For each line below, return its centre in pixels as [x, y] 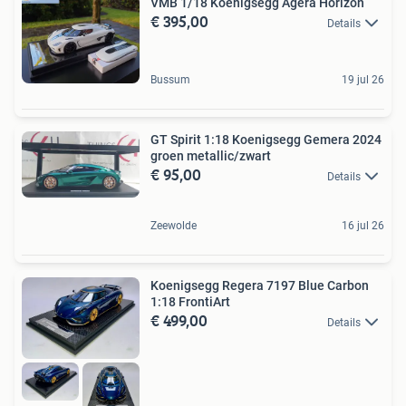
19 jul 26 [363, 79]
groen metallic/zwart [211, 155]
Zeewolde [174, 225]
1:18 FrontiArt [190, 301]
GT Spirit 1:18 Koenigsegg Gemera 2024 [266, 139]
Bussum [170, 79]
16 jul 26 [363, 225]
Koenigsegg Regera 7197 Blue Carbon [260, 285]
